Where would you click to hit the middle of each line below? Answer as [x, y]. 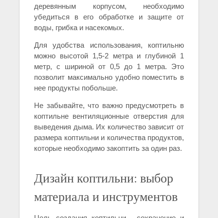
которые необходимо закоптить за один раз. [108, 148]
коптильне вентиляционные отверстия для [109, 116]
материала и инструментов [106, 196]
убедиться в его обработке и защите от [109, 17]
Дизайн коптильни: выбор [104, 177]
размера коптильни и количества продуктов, [109, 137]
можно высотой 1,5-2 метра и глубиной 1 [109, 55]
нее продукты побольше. [76, 88]
